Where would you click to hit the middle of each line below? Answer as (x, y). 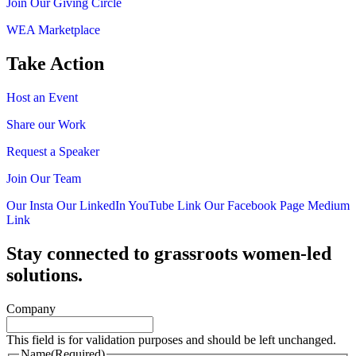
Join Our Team (44, 178)
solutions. (44, 275)
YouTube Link (164, 205)
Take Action (55, 63)
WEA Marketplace (53, 30)
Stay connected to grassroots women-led (169, 253)
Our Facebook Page (254, 205)
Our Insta (30, 205)
